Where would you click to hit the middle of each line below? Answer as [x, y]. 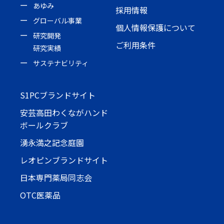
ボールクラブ [44, 125]
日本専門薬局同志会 [56, 177]
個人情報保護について [156, 27]
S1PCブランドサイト [58, 95]
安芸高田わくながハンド [64, 112]
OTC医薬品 [40, 195]
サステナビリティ [61, 63]
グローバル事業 [57, 20]
